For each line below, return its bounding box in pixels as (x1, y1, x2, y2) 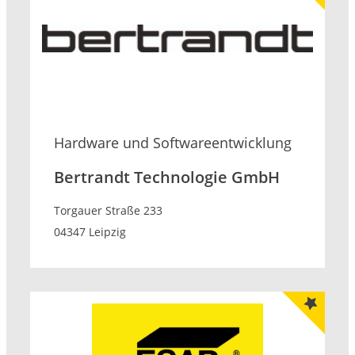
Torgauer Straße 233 (54, 203, 162, 219)
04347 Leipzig (54, 224, 126, 240)
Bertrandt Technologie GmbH (54, 166, 280, 189)
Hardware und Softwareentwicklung (54, 133, 292, 153)
